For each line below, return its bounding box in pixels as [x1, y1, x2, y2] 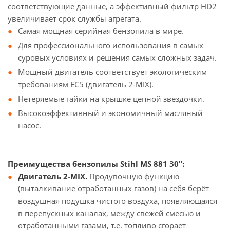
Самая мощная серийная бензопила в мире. [18, 26, 184, 36]
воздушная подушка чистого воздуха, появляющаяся [18, 196, 217, 206]
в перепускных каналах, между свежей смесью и [18, 208, 201, 218]
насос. [18, 120, 41, 130]
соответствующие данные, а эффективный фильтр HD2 [8, 1, 217, 11]
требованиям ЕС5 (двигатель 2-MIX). [18, 79, 154, 89]
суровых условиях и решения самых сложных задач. [18, 52, 217, 63]
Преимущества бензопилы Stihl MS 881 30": [8, 159, 184, 169]
